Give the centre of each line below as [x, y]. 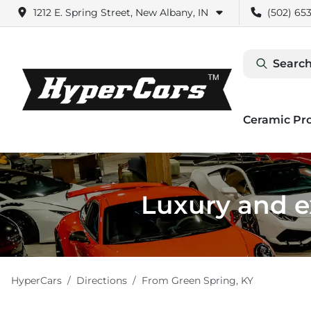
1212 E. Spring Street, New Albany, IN [121, 12]
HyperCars [36, 281]
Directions [102, 281]
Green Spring [204, 281]
